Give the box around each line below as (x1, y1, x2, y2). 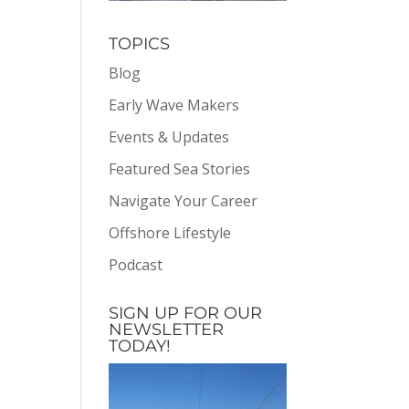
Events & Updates (109, 126, 230, 147)
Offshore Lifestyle (109, 222, 232, 243)
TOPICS (109, 33, 171, 54)
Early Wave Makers (109, 94, 240, 115)
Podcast (109, 254, 163, 275)
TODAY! (109, 335, 172, 356)
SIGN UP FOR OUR (109, 302, 263, 323)
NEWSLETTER (109, 319, 225, 340)
